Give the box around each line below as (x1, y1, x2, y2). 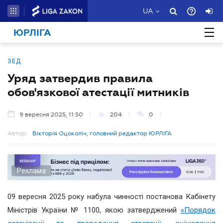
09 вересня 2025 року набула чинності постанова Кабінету (7, 192, 216, 201)
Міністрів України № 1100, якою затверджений (7, 205, 181, 215)
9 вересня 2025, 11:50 (19, 111, 83, 118)
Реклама (17, 166, 46, 175)
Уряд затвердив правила (7, 72, 153, 85)
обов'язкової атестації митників (7, 86, 189, 99)
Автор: (7, 130, 27, 137)
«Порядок (181, 205, 216, 215)
